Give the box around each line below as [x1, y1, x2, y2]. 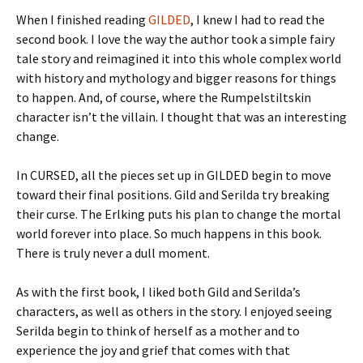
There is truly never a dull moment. [16, 245, 210, 261]
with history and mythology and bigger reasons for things [16, 70, 336, 86]
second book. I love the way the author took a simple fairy [16, 31, 335, 47]
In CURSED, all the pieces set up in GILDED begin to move [16, 167, 331, 183]
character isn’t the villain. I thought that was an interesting [16, 109, 347, 125]
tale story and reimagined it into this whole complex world [16, 50, 341, 66]
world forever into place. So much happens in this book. [16, 225, 322, 241]
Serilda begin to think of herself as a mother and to [16, 322, 300, 339]
